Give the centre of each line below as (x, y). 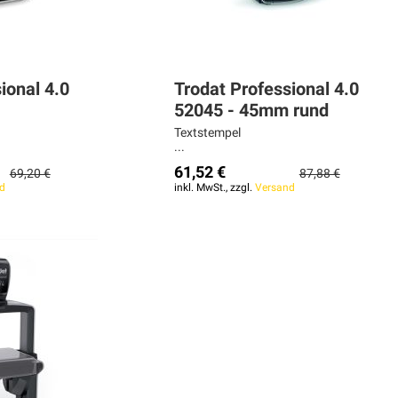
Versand (275, 188)
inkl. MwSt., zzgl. (214, 188)
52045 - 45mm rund (251, 111)
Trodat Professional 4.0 (266, 89)
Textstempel (207, 133)
